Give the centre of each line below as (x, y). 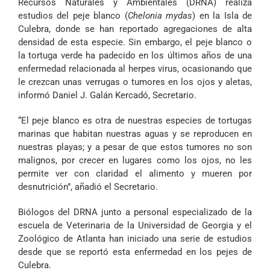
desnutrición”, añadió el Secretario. (88, 187)
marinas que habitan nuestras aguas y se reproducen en (135, 134)
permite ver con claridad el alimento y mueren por (135, 174)
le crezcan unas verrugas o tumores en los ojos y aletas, (135, 82)
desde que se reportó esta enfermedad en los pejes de (135, 252)
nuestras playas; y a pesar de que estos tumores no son (135, 147)
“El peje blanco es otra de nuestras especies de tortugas (135, 121)
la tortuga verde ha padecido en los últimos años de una (135, 56)
